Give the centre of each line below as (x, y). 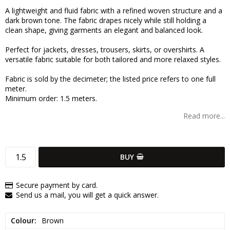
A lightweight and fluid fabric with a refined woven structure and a (114, 10)
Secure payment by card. (57, 185)
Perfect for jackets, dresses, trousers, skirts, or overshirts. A (105, 49)
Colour (23, 220)
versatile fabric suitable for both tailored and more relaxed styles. (113, 59)
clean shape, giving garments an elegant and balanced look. (104, 30)
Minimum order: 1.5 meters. (51, 98)
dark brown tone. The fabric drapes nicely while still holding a (106, 20)
